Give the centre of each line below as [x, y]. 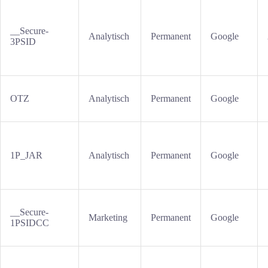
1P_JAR [26, 155]
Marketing [108, 217]
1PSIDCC [30, 223]
